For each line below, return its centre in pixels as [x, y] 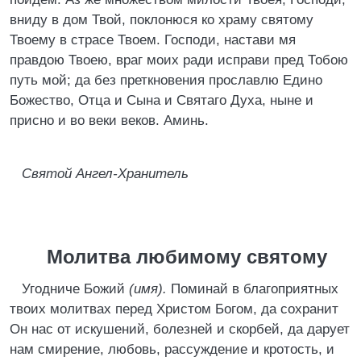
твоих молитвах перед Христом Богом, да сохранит [174, 309]
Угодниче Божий [75, 289]
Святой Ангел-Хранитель [105, 174]
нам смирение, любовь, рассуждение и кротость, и [172, 349]
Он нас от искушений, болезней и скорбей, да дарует [180, 329]
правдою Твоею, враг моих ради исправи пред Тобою [179, 60]
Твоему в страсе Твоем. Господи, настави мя [153, 40]
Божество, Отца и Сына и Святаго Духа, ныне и [162, 100]
